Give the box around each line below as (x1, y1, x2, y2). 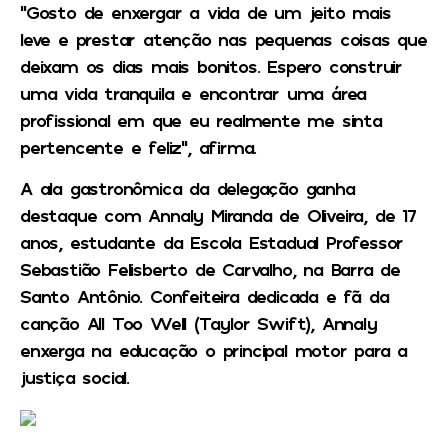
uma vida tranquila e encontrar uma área (20, 81, 367, 104)
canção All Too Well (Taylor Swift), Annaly (20, 312, 377, 335)
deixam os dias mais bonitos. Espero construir (20, 54, 402, 77)
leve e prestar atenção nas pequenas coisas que (20, 27, 427, 50)
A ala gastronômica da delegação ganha (20, 177, 355, 200)
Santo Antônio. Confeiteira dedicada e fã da (20, 285, 389, 308)
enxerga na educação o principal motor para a (20, 339, 408, 362)
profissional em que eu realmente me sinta (20, 108, 382, 131)
